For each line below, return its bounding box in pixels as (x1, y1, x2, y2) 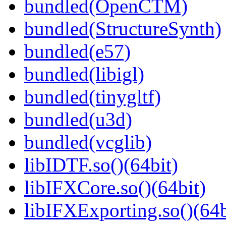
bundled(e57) (24, 40, 131, 63)
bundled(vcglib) (24, 131, 152, 153)
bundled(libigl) (24, 63, 144, 85)
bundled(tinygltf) (24, 86, 161, 108)
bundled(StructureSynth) (24, 18, 221, 40)
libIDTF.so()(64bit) (24, 154, 178, 176)
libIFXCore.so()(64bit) (24, 177, 206, 199)
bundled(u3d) (24, 108, 132, 131)
